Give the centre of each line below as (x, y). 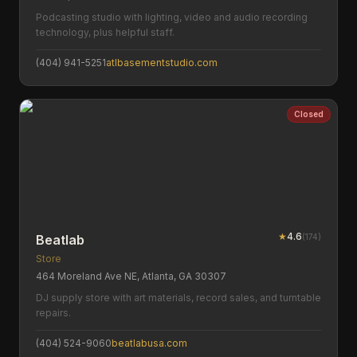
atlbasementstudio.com (162, 63)
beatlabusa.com (149, 343)
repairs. (53, 313)
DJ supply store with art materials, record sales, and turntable (178, 298)
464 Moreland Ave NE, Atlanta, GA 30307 (131, 276)
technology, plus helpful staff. (105, 32)
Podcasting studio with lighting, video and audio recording (172, 17)
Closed (309, 114)
